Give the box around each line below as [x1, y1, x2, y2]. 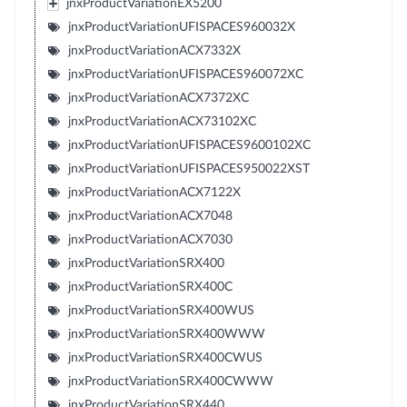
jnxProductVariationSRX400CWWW [67, 374, 273, 388]
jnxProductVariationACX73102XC [67, 114, 256, 128]
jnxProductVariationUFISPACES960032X [67, 20, 295, 34]
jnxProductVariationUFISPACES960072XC [67, 67, 303, 81]
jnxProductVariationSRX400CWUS [67, 351, 263, 364]
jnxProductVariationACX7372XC [67, 91, 249, 104]
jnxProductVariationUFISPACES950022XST [67, 162, 310, 175]
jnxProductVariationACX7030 [67, 233, 233, 246]
